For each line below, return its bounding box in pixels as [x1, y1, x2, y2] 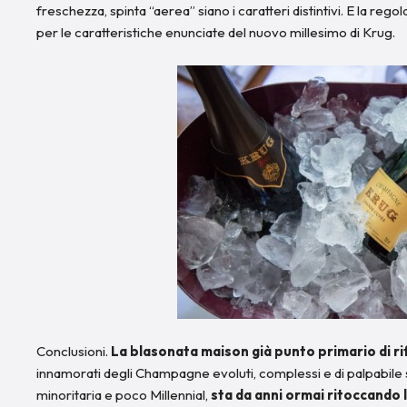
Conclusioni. [36, 342, 111, 360]
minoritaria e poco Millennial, [36, 385, 211, 403]
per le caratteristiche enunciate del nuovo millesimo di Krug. [36, 23, 395, 41]
